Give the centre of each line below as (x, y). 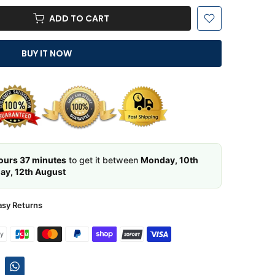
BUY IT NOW (47, 53)
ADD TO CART (79, 18)
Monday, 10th (169, 160)
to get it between (103, 160)
